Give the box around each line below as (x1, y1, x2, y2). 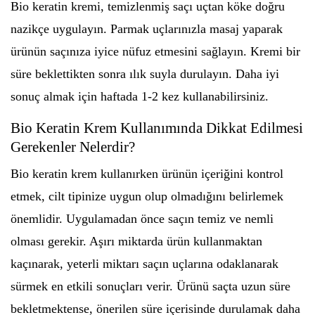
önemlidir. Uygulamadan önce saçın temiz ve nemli (11, 212, 274, 226)
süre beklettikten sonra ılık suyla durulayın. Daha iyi (11, 67, 279, 81)
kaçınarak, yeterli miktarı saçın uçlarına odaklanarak (11, 257, 278, 271)
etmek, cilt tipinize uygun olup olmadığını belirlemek (11, 189, 283, 203)
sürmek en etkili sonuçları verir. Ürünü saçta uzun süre (11, 279, 290, 293)
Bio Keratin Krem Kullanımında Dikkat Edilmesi (11, 120, 303, 136)
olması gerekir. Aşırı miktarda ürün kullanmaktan (11, 234, 262, 248)
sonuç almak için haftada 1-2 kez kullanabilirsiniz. (11, 89, 269, 103)
